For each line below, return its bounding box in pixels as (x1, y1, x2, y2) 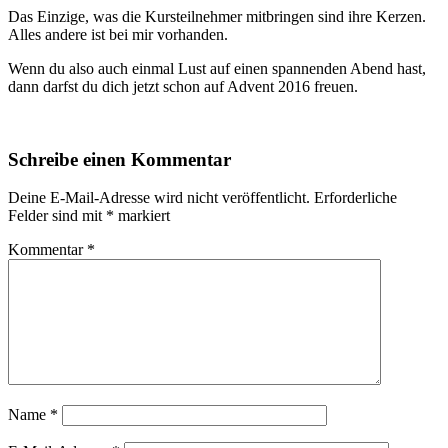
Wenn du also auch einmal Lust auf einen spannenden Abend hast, (8, 59, 426, 77)
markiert (114, 207, 170, 225)
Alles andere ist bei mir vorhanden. (8, 25, 228, 43)
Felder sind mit (8, 207, 106, 225)
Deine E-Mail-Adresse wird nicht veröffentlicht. (8, 189, 310, 207)
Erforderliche (314, 189, 397, 207)
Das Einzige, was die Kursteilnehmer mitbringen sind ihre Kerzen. (8, 7, 426, 25)
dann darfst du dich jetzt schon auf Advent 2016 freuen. (8, 77, 358, 95)
